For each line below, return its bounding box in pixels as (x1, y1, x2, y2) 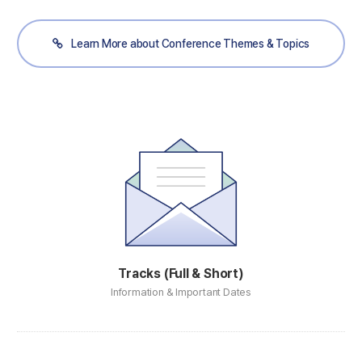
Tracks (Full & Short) (118, 266, 244, 282)
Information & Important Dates (111, 284, 251, 298)
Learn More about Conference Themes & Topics (71, 37, 310, 51)
